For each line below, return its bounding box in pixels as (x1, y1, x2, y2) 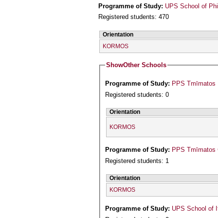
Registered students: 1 (105, 157, 169, 164)
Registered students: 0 (105, 91, 169, 99)
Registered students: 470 (98, 13, 169, 21)
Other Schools (123, 61, 167, 69)
